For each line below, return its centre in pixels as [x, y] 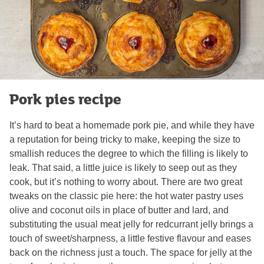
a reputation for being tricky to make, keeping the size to [125, 139]
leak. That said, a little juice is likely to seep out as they [123, 167]
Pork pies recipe [65, 98]
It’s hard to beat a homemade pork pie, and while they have [132, 125]
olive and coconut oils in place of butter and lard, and [119, 210]
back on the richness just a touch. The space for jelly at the [131, 252]
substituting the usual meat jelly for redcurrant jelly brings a [131, 224]
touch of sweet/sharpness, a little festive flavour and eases [130, 238]
